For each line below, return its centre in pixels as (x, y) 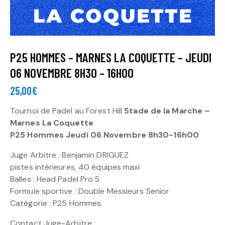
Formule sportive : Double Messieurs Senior (90, 191)
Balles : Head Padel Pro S (55, 179)
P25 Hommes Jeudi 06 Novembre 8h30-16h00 (104, 135)
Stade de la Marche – (167, 110)
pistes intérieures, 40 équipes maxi (75, 167)
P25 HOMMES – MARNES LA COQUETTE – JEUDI (111, 57)
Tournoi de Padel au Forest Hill (67, 110)
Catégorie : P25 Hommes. (57, 203)
